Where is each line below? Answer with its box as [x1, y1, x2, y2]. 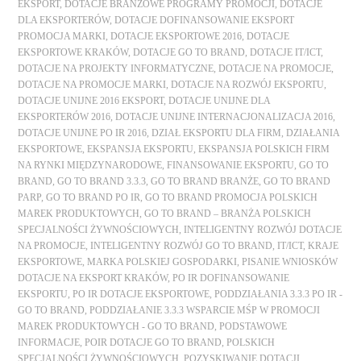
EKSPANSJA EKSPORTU [87, 144, 194, 155]
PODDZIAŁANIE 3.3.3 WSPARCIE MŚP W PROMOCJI [89, 305, 321, 316]
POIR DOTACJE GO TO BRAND [85, 338, 222, 348]
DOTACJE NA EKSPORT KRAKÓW [18, 273, 168, 284]
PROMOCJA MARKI [18, 31, 106, 42]
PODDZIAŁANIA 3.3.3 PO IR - [214, 289, 343, 300]
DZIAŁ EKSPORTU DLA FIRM [151, 128, 282, 139]
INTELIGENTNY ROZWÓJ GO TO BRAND [90, 241, 273, 251]
